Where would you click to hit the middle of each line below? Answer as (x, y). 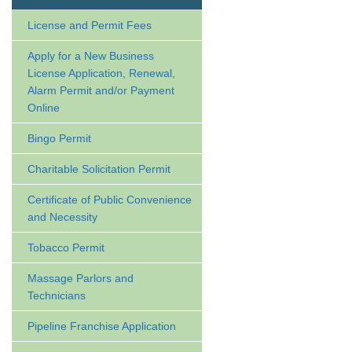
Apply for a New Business (91, 56)
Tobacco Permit (66, 247)
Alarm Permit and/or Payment (101, 90)
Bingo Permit (59, 138)
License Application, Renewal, (101, 73)
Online (44, 108)
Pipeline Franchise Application (102, 326)
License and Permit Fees (90, 25)
